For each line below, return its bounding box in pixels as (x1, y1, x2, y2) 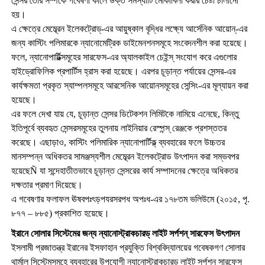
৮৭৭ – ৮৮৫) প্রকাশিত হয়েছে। (11, 208, 109, 218)
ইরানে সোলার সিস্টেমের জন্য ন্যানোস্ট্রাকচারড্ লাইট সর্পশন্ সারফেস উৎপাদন (11, 228, 240, 238)
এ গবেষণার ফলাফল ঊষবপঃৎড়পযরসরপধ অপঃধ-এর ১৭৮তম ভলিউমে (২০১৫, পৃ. (11, 193, 250, 204)
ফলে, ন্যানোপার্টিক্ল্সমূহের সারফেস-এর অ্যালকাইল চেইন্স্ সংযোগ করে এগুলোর (11, 51, 237, 62)
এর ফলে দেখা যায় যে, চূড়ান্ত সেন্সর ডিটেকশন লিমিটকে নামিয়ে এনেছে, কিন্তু (11, 108, 239, 119)
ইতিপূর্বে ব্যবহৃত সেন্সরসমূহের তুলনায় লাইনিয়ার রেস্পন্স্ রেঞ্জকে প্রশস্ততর (11, 122, 227, 133)
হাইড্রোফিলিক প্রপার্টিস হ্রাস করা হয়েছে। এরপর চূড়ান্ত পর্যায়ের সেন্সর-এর (11, 66, 235, 76)
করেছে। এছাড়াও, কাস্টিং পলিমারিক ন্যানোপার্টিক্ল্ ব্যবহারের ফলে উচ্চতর (11, 137, 225, 147)
